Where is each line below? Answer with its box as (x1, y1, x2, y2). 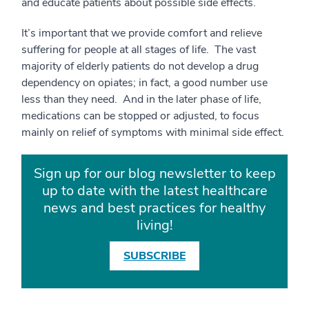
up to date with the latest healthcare (41, 181, 268, 201)
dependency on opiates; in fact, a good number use (21, 75, 268, 91)
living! (136, 216, 173, 235)
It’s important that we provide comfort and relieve (21, 26, 262, 41)
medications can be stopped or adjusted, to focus (21, 108, 259, 124)
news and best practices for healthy (43, 199, 266, 218)
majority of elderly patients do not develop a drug (21, 59, 259, 74)
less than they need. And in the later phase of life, (21, 92, 261, 108)
